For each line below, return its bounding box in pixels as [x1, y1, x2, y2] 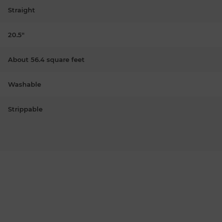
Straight [8, 5, 35, 14]
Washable [8, 80, 41, 88]
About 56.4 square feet [8, 55, 85, 63]
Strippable [8, 105, 43, 113]
